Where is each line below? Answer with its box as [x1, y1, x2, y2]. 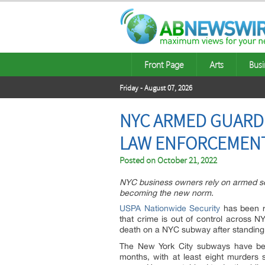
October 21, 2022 [157, 155, 217, 166]
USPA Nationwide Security [119, 203, 221, 213]
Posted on [119, 155, 157, 166]
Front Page [144, 59, 184, 70]
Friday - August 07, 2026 [119, 83, 192, 93]
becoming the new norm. [119, 188, 214, 198]
